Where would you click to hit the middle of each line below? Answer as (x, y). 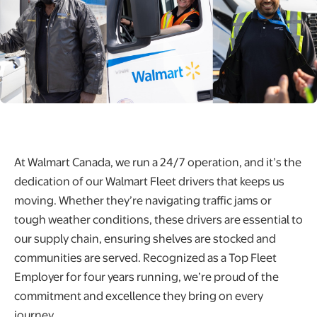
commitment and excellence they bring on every (139, 296)
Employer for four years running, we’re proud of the (146, 277)
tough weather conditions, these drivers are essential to (158, 219)
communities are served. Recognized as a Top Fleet (145, 258)
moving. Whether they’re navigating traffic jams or (143, 200)
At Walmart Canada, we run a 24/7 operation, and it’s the (158, 162)
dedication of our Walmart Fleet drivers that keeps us (149, 181)
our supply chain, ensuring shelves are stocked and (145, 238)
